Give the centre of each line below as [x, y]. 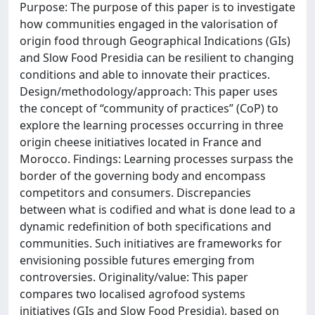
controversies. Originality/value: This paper [134, 277]
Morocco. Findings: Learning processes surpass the [156, 159]
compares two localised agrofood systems [133, 294]
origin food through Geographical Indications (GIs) [155, 41]
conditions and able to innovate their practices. [145, 75]
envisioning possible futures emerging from [137, 260]
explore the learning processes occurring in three [152, 125]
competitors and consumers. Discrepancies [135, 193]
